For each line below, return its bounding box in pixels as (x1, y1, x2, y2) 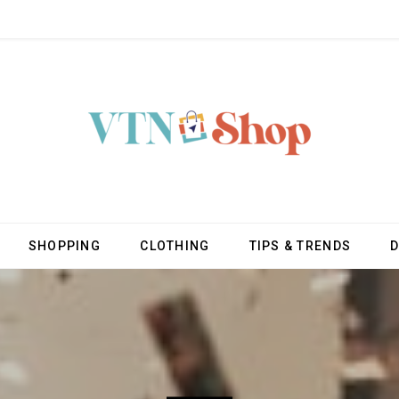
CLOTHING (140, 239, 210, 253)
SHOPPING (28, 239, 102, 253)
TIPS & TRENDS (248, 239, 352, 253)
